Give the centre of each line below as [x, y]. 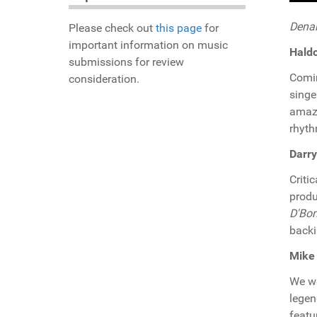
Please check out [112, 28]
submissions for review [126, 62]
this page [179, 28]
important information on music [148, 45]
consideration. [104, 79]
